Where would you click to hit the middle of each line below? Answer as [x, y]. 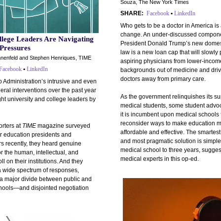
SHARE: [132, 13]
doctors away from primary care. [163, 79]
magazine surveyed [63, 126]
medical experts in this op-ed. [160, 159]
